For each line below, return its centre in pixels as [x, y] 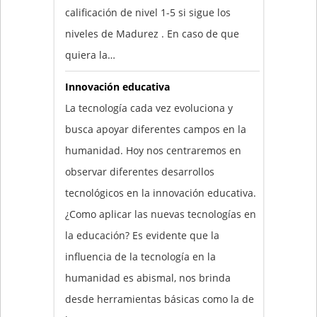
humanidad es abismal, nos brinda [148, 278]
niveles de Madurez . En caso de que [152, 34]
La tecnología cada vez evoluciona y [149, 108]
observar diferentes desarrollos [139, 172]
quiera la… [90, 55]
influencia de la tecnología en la [140, 257]
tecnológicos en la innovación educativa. [160, 193]
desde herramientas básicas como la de [159, 299]
